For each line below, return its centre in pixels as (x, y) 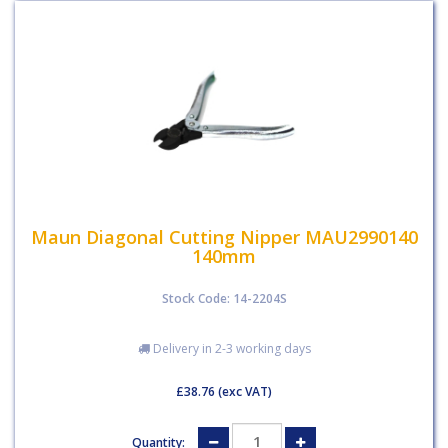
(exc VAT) (243, 391)
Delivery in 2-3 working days (230, 348)
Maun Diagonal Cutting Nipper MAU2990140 (224, 236)
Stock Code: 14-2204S (224, 298)
